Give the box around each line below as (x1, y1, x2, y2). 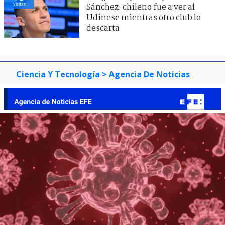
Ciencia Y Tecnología (16, 68, 100, 80)
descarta (86, 22, 120, 35)
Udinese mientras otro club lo (86, 11, 201, 24)
